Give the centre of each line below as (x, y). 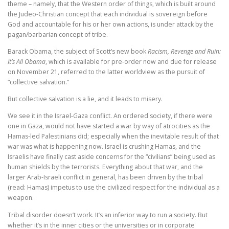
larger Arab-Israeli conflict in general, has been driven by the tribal (105, 177)
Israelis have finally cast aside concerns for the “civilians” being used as (111, 157)
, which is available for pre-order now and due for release (131, 62)
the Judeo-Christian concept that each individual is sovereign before (108, 14)
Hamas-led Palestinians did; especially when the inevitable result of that (113, 136)
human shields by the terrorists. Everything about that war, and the (105, 167)
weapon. (21, 198)
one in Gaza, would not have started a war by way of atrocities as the (109, 126)
